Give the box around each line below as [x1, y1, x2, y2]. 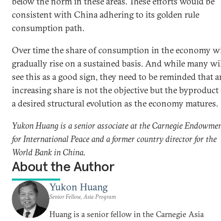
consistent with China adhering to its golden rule [12, 8, 199, 20]
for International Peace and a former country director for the [12, 133, 217, 145]
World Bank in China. [12, 146, 86, 158]
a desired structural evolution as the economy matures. [12, 97, 218, 109]
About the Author [12, 157, 114, 175]
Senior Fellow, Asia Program [49, 192, 116, 200]
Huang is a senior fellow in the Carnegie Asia [49, 209, 204, 219]
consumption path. [12, 22, 84, 34]
